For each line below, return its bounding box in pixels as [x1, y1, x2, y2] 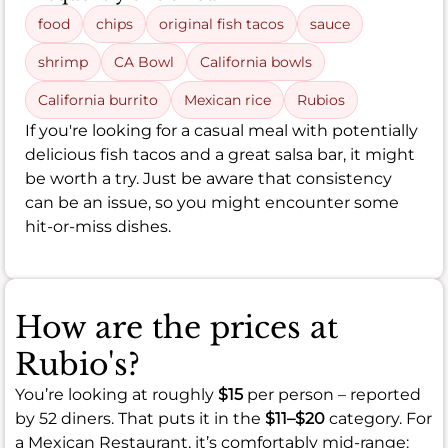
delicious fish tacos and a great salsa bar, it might [25, 145, 415, 165]
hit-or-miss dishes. [25, 217, 171, 237]
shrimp [38, 53, 88, 72]
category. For [325, 409, 432, 429]
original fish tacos [159, 15, 284, 34]
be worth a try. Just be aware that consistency [25, 169, 392, 189]
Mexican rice [184, 91, 271, 110]
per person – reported [243, 385, 421, 405]
